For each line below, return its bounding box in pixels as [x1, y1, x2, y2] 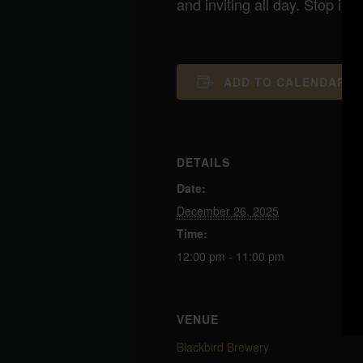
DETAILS [177, 153, 230, 170]
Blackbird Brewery [177, 338, 269, 355]
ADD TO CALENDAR [224, 73, 346, 90]
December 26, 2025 [177, 202, 279, 219]
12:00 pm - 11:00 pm [177, 247, 284, 264]
